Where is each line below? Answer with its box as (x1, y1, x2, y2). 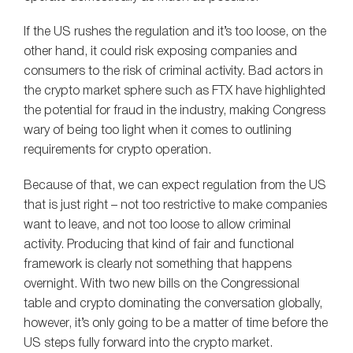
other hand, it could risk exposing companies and (24, 46, 297, 58)
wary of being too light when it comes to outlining (24, 125, 292, 137)
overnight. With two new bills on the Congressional (24, 278, 299, 290)
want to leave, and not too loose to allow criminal (24, 219, 291, 231)
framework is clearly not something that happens (24, 258, 292, 270)
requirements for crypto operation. (24, 145, 211, 157)
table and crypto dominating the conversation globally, (24, 298, 322, 310)
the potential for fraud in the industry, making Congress (24, 106, 325, 117)
